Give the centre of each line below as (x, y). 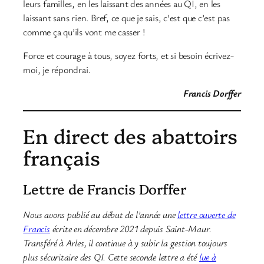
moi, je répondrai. (57, 70)
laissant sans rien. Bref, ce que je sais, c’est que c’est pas (126, 17)
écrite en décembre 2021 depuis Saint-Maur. (131, 229)
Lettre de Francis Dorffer (105, 188)
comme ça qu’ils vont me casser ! (84, 32)
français (62, 157)
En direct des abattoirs (131, 135)
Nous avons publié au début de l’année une (100, 215)
